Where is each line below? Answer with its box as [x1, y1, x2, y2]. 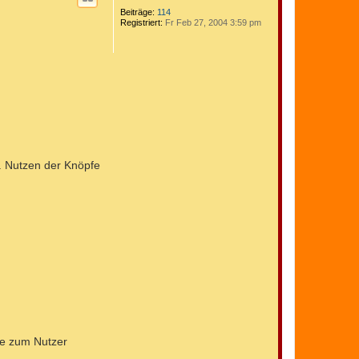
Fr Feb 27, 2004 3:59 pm [163, 18, 261, 28]
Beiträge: [120, 7, 155, 18]
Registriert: [120, 18, 163, 28]
